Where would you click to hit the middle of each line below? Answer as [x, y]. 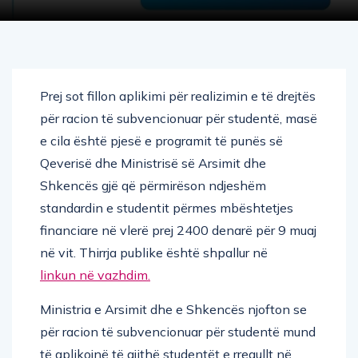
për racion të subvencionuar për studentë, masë [179, 118]
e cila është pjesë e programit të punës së [161, 140]
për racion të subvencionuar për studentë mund [178, 331]
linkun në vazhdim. [95, 274]
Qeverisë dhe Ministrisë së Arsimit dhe [153, 163]
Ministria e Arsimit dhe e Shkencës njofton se [173, 309]
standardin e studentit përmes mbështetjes [167, 207]
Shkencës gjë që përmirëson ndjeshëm [153, 185]
